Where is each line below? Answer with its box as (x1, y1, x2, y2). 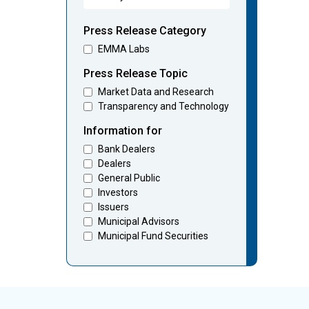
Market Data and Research (97, 86, 214, 98)
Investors (97, 187, 138, 199)
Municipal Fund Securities (97, 230, 208, 242)
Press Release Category (83, 24, 206, 38)
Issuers (97, 201, 129, 213)
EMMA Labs (97, 43, 150, 55)
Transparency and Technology (97, 101, 229, 112)
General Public (97, 172, 160, 184)
